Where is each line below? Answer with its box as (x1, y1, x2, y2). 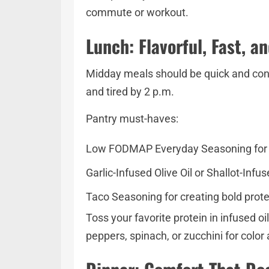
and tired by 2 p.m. (86, 85, 174, 98)
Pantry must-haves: (86, 112, 183, 125)
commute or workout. (86, 6, 189, 19)
